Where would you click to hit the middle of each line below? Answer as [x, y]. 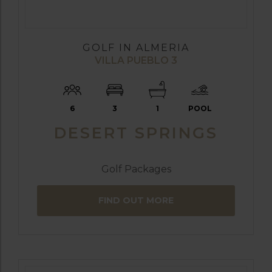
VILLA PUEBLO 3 [136, 60]
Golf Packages [136, 169]
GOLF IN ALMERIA [136, 47]
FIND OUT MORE [136, 200]
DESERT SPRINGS [136, 132]
